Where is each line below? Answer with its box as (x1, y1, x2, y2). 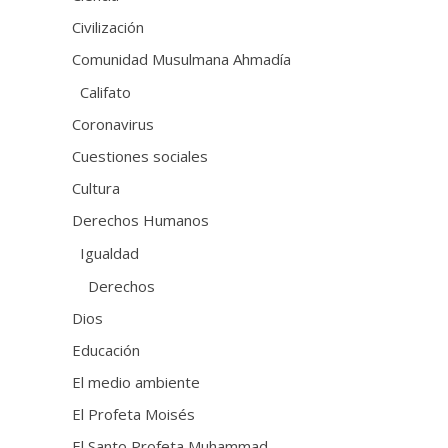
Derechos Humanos (72, 209, 210, 230)
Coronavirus (72, 113, 155, 134)
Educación (72, 339, 141, 360)
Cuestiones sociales (72, 145, 209, 166)
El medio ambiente (72, 371, 201, 392)
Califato (80, 81, 132, 102)
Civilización (72, 16, 145, 37)
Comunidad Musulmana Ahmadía (72, 48, 292, 69)
